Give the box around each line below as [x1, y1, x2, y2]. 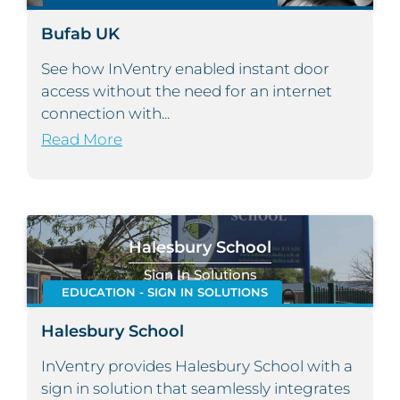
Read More [41, 130, 122, 149]
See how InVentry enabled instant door [41, 60, 329, 79]
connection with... [41, 104, 170, 123]
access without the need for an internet [41, 82, 332, 101]
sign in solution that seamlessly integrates [41, 379, 350, 398]
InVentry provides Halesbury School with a [41, 357, 353, 376]
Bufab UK [41, 23, 120, 45]
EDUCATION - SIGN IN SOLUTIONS [61, 286, 268, 300]
